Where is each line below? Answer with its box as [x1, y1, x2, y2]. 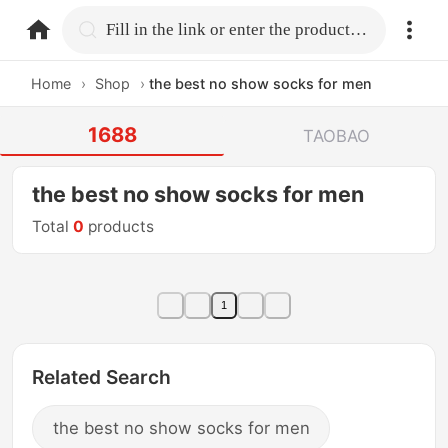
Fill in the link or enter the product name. [350, 19, 368, 39]
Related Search [32, 365, 172, 390]
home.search [105, 18, 209, 39]
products [84, 217, 155, 237]
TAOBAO [302, 125, 370, 146]
